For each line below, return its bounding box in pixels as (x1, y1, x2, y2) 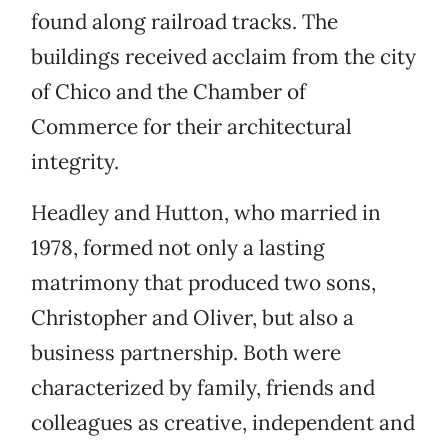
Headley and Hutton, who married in (31, 199, 381, 227)
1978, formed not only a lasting (31, 234, 325, 262)
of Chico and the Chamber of (31, 78, 306, 106)
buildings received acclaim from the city (31, 43, 416, 71)
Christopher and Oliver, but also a (31, 304, 354, 332)
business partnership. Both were (31, 339, 341, 367)
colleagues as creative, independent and (31, 409, 415, 437)
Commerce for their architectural (31, 113, 352, 141)
